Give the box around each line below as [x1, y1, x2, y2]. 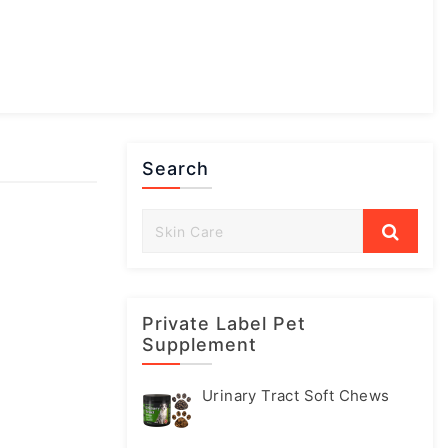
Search [142, 158, 209, 179]
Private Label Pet [142, 313, 306, 334]
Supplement [142, 334, 257, 355]
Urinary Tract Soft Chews [202, 386, 390, 405]
